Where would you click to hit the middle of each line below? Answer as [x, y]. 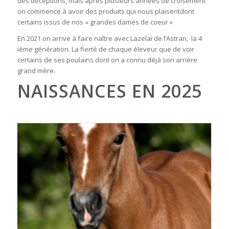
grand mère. [36, 71]
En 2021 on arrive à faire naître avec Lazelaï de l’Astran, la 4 [109, 39]
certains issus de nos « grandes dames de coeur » [95, 22]
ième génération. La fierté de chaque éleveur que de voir [106, 49]
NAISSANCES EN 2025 [109, 91]
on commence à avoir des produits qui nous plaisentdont [106, 12]
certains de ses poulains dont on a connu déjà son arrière [107, 60]
